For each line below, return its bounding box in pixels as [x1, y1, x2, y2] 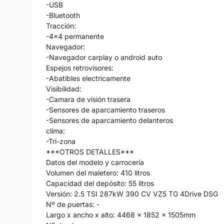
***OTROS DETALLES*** [46, 147, 134, 156]
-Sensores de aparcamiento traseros [46, 105, 165, 114]
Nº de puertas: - [46, 199, 99, 208]
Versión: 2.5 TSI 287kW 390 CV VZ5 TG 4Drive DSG [46, 189, 218, 198]
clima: [46, 126, 65, 135]
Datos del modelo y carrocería [46, 157, 144, 166]
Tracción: [46, 21, 76, 30]
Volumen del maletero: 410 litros [46, 168, 150, 177]
